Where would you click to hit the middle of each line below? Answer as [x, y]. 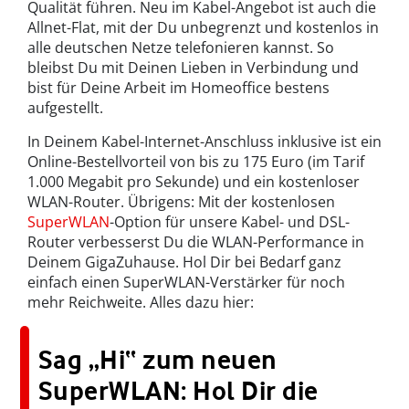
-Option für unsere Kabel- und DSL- [230, 222]
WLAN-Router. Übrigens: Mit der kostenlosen [181, 202]
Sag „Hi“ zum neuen [158, 360]
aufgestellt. [65, 108]
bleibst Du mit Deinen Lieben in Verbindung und [193, 68]
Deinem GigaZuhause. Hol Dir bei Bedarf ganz [184, 262]
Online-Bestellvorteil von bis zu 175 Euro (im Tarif [196, 162]
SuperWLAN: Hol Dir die [178, 391]
